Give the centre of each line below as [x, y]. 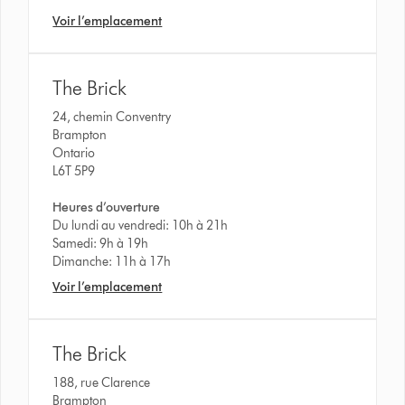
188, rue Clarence [103, 382]
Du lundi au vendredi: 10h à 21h [141, 225]
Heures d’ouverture [107, 207]
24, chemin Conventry [113, 117]
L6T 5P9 [74, 171]
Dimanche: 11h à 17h [112, 261]
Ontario [74, 153]
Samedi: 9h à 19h [101, 243]
